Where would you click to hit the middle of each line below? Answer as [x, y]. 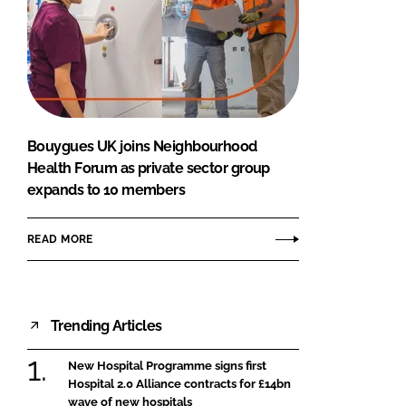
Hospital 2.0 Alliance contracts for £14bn [179, 384]
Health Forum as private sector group [149, 169]
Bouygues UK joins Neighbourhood [142, 147]
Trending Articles [106, 325]
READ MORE [60, 239]
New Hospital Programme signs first [167, 366]
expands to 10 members [106, 190]
